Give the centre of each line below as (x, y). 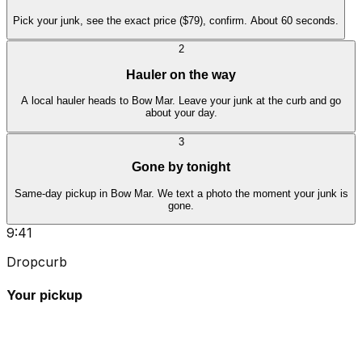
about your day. (181, 113)
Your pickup (44, 295)
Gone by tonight (181, 167)
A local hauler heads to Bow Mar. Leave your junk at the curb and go (181, 101)
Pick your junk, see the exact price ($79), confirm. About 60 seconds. (176, 20)
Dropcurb (37, 262)
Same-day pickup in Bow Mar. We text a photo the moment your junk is (181, 193)
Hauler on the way (181, 74)
